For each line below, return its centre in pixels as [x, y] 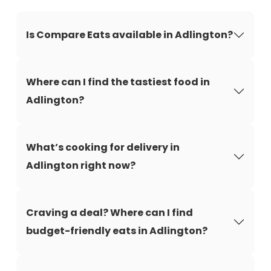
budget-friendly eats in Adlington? [117, 231]
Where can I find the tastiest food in [118, 82]
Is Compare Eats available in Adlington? [129, 35]
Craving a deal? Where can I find [109, 213]
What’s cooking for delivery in [103, 147]
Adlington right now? [81, 165]
